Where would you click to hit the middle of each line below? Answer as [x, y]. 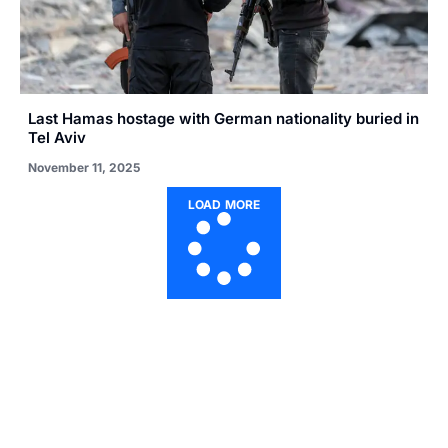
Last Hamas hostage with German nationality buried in [223, 119]
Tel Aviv [57, 138]
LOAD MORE [224, 205]
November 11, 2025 [84, 168]
